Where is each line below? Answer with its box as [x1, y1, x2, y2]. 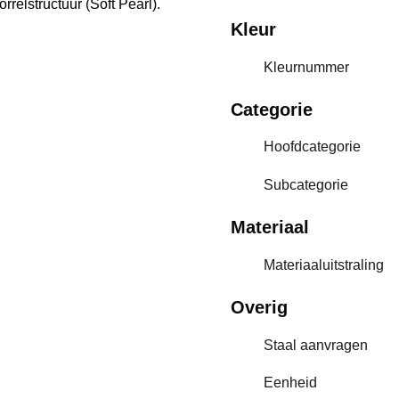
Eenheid [264, 375, 317, 391]
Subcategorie [264, 176, 348, 192]
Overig [231, 297, 288, 317]
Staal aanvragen [264, 337, 368, 353]
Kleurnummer [264, 59, 349, 75]
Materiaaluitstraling [264, 256, 384, 273]
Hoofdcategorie [264, 139, 361, 155]
